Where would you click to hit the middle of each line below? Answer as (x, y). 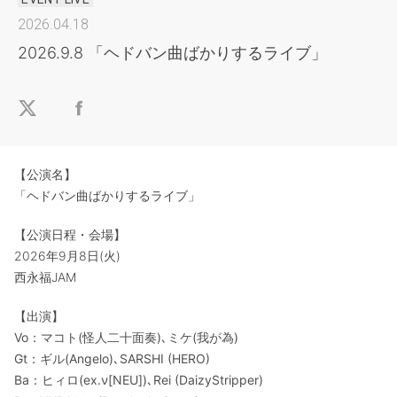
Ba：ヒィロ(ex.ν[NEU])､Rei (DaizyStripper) (139, 380)
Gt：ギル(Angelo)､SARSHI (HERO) (112, 359)
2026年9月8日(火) (67, 256)
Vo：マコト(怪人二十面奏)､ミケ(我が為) (126, 338)
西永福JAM (45, 277)
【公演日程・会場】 (70, 235)
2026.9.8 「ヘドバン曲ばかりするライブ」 (172, 53)
